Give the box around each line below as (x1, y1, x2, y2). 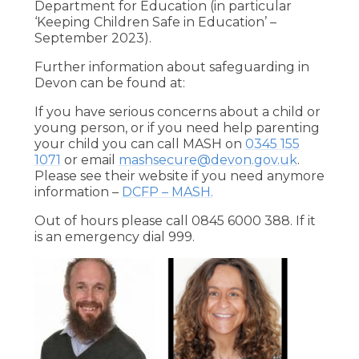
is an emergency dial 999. (34, 228, 195, 244)
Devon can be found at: (34, 75, 185, 91)
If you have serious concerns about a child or (34, 103, 321, 119)
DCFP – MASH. (121, 184, 213, 200)
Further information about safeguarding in (34, 58, 309, 75)
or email (60, 151, 119, 167)
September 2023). (34, 30, 151, 46)
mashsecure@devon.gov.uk (118, 151, 297, 167)
